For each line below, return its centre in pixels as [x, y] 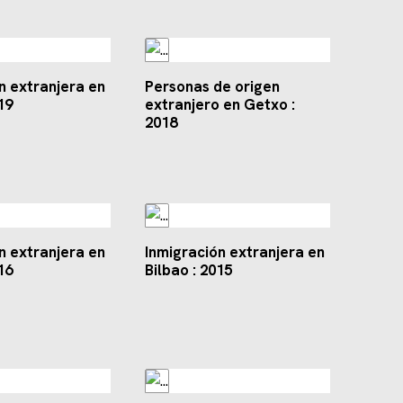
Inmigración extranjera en [235, 252]
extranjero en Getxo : [220, 105]
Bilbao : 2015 [188, 270]
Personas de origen [212, 87]
